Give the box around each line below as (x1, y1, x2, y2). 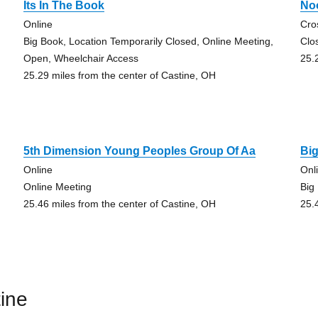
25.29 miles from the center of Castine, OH (23, 70, 216, 81)
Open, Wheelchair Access (23, 53, 138, 64)
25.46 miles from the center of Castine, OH (23, 198, 216, 209)
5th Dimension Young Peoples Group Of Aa (23, 145, 256, 157)
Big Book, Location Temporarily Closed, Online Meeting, (23, 35, 273, 47)
